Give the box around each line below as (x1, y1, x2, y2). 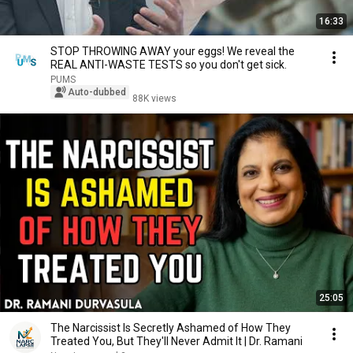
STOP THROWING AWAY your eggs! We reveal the (50, 45, 295, 58)
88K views (132, 93, 176, 104)
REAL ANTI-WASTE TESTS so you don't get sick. (50, 58, 287, 71)
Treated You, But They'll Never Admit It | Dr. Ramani (50, 335, 303, 347)
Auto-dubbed (68, 87, 126, 98)
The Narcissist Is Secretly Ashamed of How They (50, 321, 291, 334)
